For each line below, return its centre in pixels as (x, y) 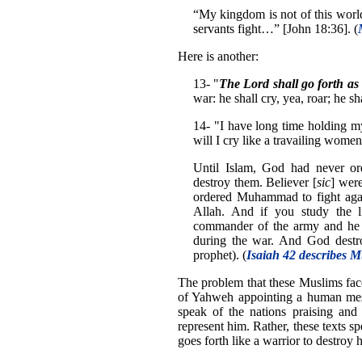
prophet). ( (219, 255)
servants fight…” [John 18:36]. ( (275, 29)
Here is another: (218, 57)
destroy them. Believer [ (255, 183)
